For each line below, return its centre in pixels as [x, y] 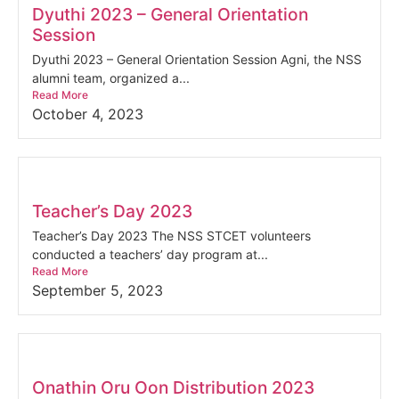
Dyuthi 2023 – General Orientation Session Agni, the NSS [197, 59]
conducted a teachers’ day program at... [150, 254]
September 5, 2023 [98, 290]
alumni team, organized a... [111, 78]
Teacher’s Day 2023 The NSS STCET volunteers [171, 236]
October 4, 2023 [88, 114]
